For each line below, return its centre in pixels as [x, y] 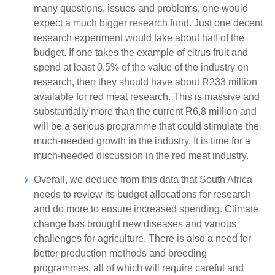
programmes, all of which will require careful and [139, 268]
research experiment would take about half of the [139, 38]
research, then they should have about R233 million [145, 82]
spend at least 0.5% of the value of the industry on [141, 68]
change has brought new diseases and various [135, 224]
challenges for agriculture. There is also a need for [142, 239]
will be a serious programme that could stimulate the [146, 126]
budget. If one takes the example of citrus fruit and [141, 53]
